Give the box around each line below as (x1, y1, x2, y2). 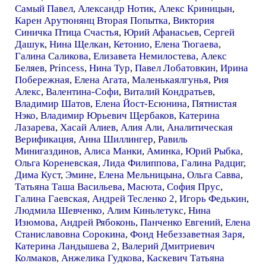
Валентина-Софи (46, 85, 119, 97)
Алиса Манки (84, 145, 142, 157)
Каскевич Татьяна (147, 252, 224, 264)
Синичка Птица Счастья (15, 26, 119, 38)
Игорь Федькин (179, 192, 246, 204)
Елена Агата (74, 74, 127, 85)
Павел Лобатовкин (135, 62, 216, 74)
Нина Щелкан (49, 38, 109, 50)
